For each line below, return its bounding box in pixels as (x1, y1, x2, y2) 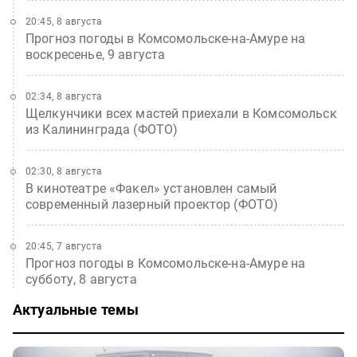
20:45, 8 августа (25, 16, 103, 28)
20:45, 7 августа (25, 241, 103, 253)
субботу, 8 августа (25, 272, 137, 288)
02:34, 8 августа (25, 91, 103, 103)
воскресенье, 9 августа (25, 47, 166, 63)
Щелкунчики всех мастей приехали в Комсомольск (25, 106, 337, 122)
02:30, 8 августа (25, 166, 103, 178)
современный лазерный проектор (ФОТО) (25, 197, 279, 213)
